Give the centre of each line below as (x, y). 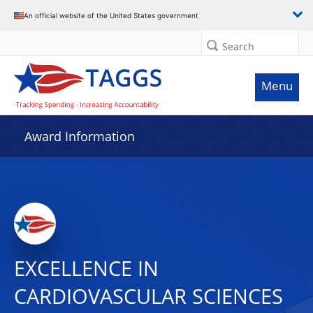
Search (238, 46)
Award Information (80, 136)
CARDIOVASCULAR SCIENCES (148, 296)
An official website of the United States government (111, 15)
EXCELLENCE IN (86, 268)
